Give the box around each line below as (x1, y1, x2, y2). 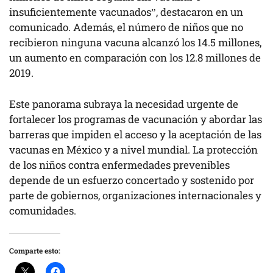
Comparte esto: (9, 246, 60, 256)
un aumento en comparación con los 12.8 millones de (9, 51, 261, 65)
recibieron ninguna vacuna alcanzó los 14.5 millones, (9, 35, 261, 50)
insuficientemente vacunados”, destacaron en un (9, 5, 243, 19)
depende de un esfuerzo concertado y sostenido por (9, 172, 254, 187)
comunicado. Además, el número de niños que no (9, 20, 243, 35)
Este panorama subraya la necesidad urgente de (9, 96, 238, 111)
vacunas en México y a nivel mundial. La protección (9, 142, 258, 157)
